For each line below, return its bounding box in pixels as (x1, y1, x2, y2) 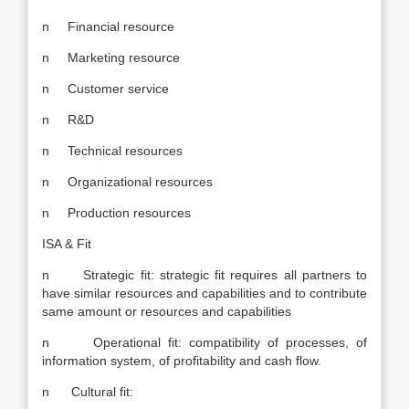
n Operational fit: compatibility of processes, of (42, 335, 367, 350)
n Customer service (42, 81, 169, 96)
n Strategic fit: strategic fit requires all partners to (42, 267, 367, 282)
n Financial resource (42, 19, 174, 34)
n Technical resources (42, 143, 183, 158)
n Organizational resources (42, 174, 213, 189)
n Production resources (42, 205, 191, 220)
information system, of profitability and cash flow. (42, 353, 321, 368)
